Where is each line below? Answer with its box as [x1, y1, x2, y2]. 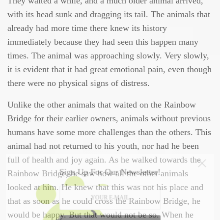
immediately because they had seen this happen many [7, 36, 199, 47]
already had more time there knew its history [7, 23, 167, 33]
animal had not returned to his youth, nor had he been [7, 140, 199, 151]
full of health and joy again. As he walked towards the [7, 154, 201, 165]
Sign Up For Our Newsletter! [58, 166, 162, 176]
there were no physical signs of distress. [7, 78, 150, 88]
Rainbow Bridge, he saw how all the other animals [7, 168, 189, 178]
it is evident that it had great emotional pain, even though [7, 64, 212, 74]
